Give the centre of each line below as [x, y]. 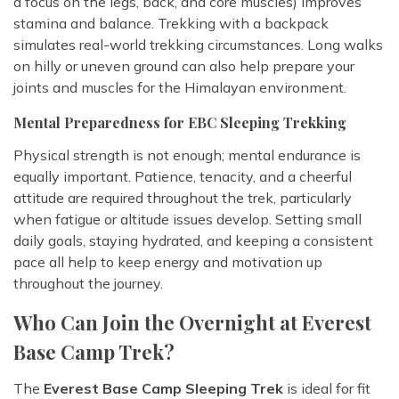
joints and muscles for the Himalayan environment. [180, 88]
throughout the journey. [88, 284]
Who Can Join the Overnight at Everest [192, 323]
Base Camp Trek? [94, 352]
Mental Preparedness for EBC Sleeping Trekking [180, 123]
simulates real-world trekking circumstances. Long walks [198, 45]
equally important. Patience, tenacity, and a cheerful [183, 177]
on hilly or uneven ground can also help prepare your [184, 66]
